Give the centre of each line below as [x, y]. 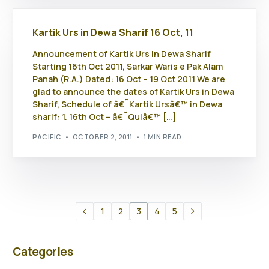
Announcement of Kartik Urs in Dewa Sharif [122, 54]
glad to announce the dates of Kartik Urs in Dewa [134, 92]
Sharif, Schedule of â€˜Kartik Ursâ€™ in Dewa [128, 104]
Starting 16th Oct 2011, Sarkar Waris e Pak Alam [128, 67]
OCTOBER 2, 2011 [103, 136]
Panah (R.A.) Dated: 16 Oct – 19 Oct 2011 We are [129, 79]
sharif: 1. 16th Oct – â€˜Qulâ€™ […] [105, 117]
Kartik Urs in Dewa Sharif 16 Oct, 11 [113, 33]
